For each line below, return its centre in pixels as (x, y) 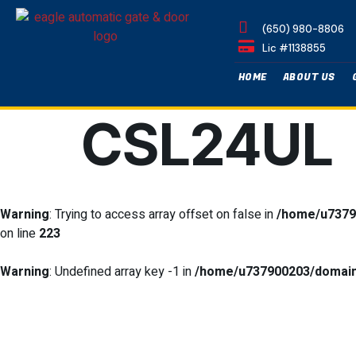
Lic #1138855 (294, 48)
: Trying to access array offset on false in (163, 215)
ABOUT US (309, 77)
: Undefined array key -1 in (122, 272)
